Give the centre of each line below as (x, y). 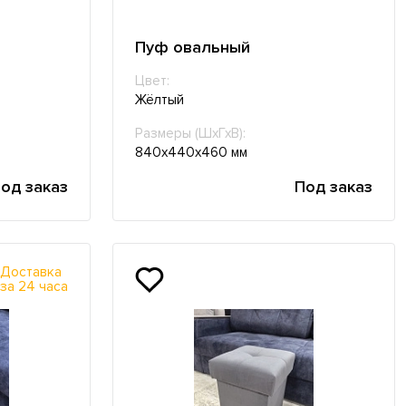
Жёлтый (159, 101)
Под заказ (333, 187)
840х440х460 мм (191, 153)
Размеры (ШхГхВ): (190, 134)
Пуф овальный (192, 48)
